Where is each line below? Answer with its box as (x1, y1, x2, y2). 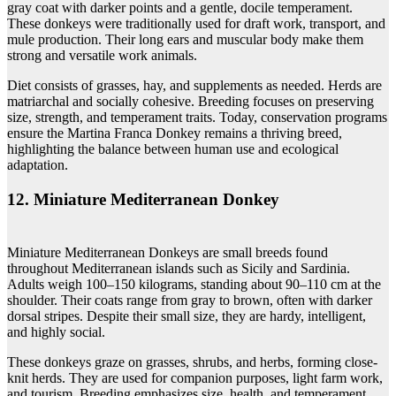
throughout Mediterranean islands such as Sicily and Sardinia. (7, 261, 350, 277)
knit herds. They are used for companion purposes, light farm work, (7, 370, 383, 386)
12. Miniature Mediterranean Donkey (7, 189, 279, 209)
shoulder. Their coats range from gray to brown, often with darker (7, 293, 372, 308)
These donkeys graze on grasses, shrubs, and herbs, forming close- (7, 354, 377, 370)
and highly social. (7, 324, 105, 340)
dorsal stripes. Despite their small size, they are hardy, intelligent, (7, 308, 366, 324)
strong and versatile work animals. (7, 47, 197, 63)
